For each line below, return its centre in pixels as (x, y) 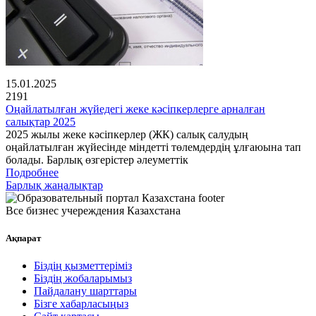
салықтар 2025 (41, 122)
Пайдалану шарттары (85, 291)
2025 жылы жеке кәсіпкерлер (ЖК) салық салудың (127, 135)
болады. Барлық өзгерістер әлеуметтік (97, 160)
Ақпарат (23, 238)
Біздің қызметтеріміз (83, 266)
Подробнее (32, 173)
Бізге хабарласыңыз (81, 304)
